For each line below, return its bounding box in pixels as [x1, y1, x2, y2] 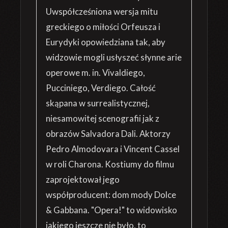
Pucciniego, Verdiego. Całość [46, 82, 156, 93]
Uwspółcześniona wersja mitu [46, 6, 158, 17]
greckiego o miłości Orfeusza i [46, 21, 160, 32]
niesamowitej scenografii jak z [46, 113, 159, 124]
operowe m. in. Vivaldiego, [46, 67, 145, 78]
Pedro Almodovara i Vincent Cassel [46, 144, 180, 154]
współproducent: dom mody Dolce [46, 189, 176, 200]
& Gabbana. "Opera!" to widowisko [46, 205, 177, 215]
